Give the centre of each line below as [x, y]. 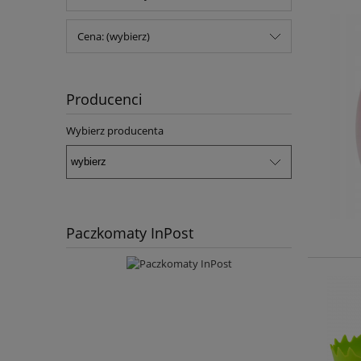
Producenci [104, 100]
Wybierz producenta [115, 131]
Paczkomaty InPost [130, 232]
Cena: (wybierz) [114, 37]
